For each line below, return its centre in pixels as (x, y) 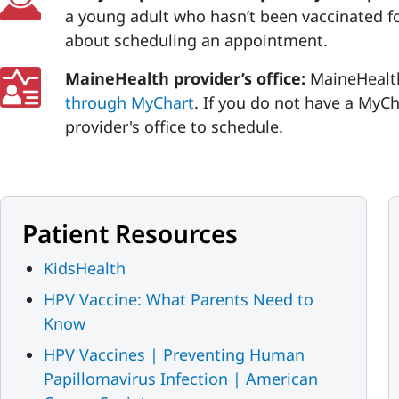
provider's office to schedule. (174, 126)
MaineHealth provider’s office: (187, 78)
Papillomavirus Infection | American (181, 379)
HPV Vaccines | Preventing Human (174, 354)
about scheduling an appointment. (196, 40)
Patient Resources (130, 233)
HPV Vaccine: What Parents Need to (179, 299)
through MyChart (129, 102)
